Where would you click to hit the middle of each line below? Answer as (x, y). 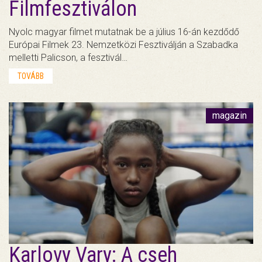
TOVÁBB (31, 76)
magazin (230, 115)
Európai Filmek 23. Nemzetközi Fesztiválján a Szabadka (123, 44)
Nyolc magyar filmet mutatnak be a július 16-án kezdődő (124, 32)
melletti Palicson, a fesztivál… (68, 57)
